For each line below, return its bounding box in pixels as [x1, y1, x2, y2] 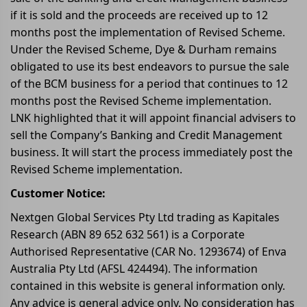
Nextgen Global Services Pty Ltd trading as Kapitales [10, 210, 280, 225]
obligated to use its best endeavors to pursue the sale [10, 59, 289, 74]
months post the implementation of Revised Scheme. [10, 25, 285, 40]
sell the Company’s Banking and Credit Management [10, 127, 282, 143]
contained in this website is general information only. [10, 278, 285, 293]
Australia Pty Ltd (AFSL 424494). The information [10, 261, 258, 276]
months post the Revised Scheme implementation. [10, 93, 271, 108]
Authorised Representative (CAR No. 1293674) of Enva [10, 244, 286, 259]
